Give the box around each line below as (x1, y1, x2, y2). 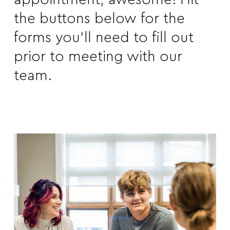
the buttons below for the (13, 11, 185, 26)
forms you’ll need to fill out (13, 30, 194, 45)
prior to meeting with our (13, 49, 182, 64)
